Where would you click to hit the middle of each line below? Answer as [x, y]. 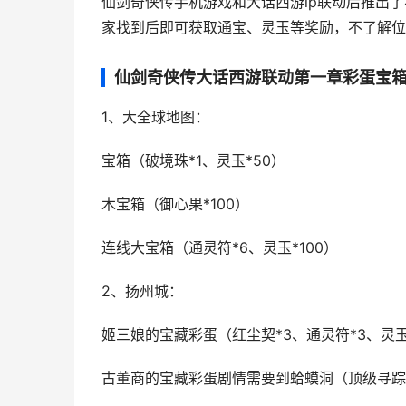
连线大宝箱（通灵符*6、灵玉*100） [220, 248]
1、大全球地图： [155, 117]
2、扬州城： [142, 291]
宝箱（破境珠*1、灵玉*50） [193, 161]
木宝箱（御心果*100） [175, 204]
